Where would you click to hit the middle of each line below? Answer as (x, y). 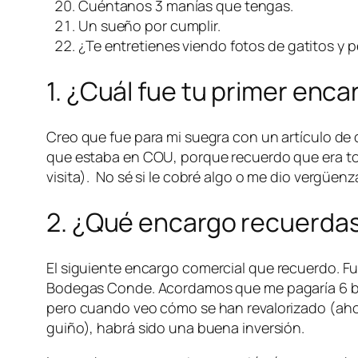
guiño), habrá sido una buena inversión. (176, 327)
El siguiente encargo (114, 267)
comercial (214, 267)
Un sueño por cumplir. (149, 25)
